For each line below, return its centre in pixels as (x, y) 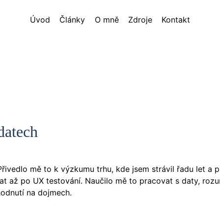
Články (72, 20)
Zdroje (140, 20)
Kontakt (176, 20)
